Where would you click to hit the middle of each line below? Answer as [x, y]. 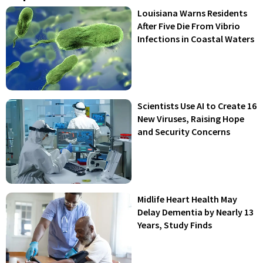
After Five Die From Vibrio [189, 26]
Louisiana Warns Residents [192, 13]
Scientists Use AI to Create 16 [197, 106]
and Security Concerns [184, 132]
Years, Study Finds [175, 225]
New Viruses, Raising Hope [191, 119]
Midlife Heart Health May [187, 199]
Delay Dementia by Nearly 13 [195, 212]
